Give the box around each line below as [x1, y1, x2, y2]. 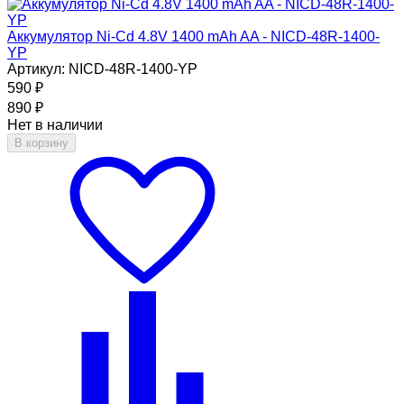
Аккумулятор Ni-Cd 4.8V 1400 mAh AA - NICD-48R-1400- [7, 28, 380, 44]
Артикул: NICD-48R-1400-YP [7, 60, 197, 77]
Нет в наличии [7, 116, 103, 133]
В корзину [14, 135, 69, 150]
